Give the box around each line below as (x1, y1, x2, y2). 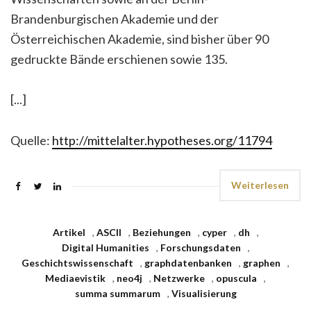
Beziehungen (132, 226, 191, 238)
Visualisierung (171, 287, 237, 299)
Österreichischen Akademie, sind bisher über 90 (10, 31, 269, 47)
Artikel (52, 226, 85, 238)
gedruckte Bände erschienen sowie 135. (10, 51, 228, 67)
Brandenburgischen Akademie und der (10, 11, 219, 26)
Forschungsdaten (160, 242, 241, 253)
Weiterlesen (231, 179, 289, 191)
